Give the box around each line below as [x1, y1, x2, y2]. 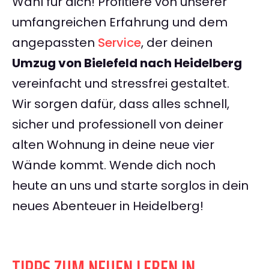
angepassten [12, 34, 98, 52]
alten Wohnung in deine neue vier [12, 136, 214, 154]
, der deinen [141, 34, 213, 52]
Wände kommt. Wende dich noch [12, 157, 216, 174]
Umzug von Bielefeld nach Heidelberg [12, 55, 242, 72]
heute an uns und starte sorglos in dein [12, 177, 249, 195]
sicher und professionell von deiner [12, 116, 223, 133]
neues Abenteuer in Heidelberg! [12, 198, 204, 215]
